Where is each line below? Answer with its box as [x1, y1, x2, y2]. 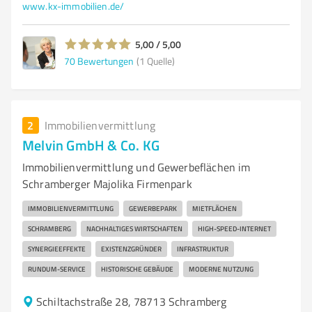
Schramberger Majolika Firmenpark [22, 176, 192, 192]
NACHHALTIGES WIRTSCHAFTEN [86, 224, 182, 233]
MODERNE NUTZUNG [189, 264, 253, 274]
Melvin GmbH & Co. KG [22, 135, 159, 155]
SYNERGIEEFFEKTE [28, 244, 86, 253]
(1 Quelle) [136, 54, 175, 68]
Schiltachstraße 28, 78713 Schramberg [36, 294, 227, 309]
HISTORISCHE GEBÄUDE [101, 264, 173, 274]
